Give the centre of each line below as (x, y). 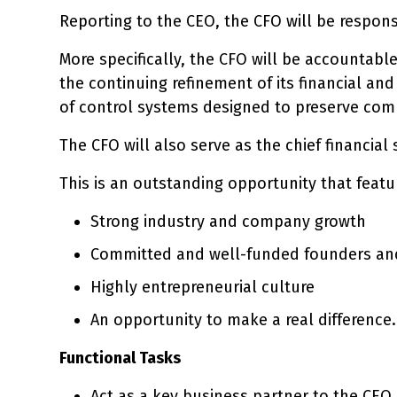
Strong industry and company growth (228, 221)
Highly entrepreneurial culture (202, 287)
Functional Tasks (120, 358)
